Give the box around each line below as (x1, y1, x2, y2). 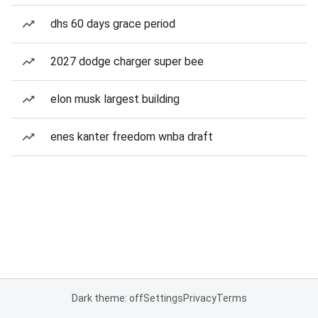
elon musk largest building (50, 92, 180, 106)
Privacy (182, 292, 216, 304)
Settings (143, 292, 183, 304)
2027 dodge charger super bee (50, 55, 204, 68)
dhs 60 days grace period (50, 17, 175, 31)
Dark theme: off (71, 292, 143, 304)
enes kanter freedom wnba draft (50, 130, 213, 143)
